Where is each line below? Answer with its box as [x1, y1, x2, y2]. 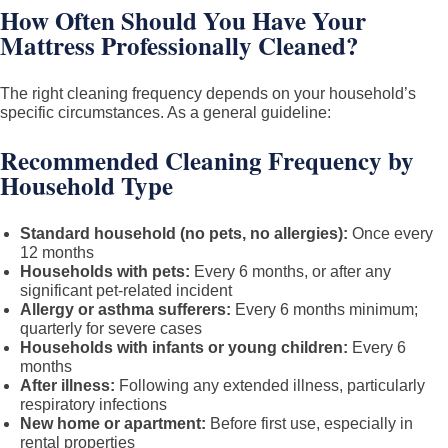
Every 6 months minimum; [231, 301, 418, 318]
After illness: [20, 377, 115, 394]
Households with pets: [20, 263, 190, 280]
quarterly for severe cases [20, 320, 202, 337]
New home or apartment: [20, 415, 206, 432]
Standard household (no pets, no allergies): [20, 225, 348, 242]
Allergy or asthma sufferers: [20, 301, 231, 318]
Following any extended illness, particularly [115, 377, 425, 394]
